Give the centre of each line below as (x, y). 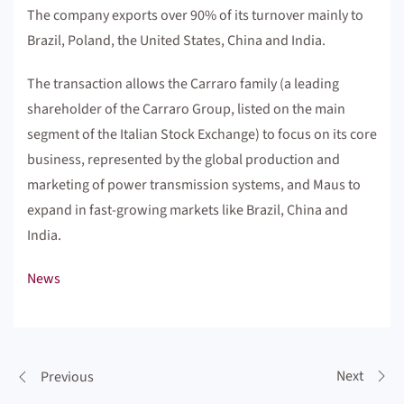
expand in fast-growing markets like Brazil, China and (188, 210)
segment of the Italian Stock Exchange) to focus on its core (202, 134)
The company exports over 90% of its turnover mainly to (195, 15)
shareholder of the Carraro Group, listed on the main (186, 109)
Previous (67, 377)
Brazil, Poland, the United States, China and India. (176, 41)
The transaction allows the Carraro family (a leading (183, 84)
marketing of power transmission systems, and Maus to (194, 185)
